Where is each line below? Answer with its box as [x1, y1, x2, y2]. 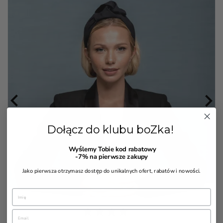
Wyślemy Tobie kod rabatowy [67, 145, 156, 153]
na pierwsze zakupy [88, 152, 148, 161]
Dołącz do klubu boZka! [47, 122, 176, 136]
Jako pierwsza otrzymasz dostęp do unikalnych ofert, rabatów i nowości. [22, 167, 201, 175]
